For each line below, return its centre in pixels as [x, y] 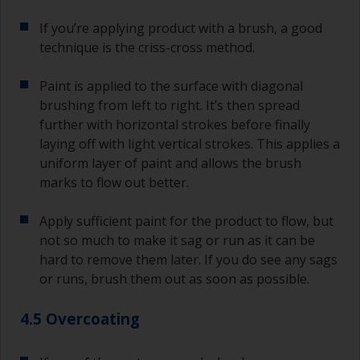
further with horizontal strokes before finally [175, 124]
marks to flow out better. [114, 182]
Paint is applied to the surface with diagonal [171, 86]
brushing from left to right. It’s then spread [170, 105]
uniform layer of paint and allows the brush [170, 163]
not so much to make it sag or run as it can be [177, 240]
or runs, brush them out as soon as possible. [174, 278]
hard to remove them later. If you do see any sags [188, 259]
